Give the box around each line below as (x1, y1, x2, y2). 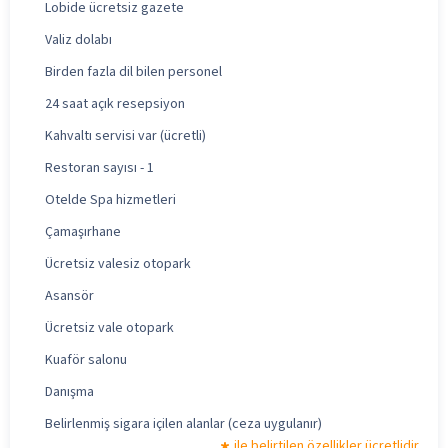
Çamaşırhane (45, 221, 121, 242)
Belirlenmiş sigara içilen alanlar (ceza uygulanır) (45, 413, 322, 434)
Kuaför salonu (45, 349, 127, 370)
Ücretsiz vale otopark (45, 317, 174, 338)
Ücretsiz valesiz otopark (45, 253, 191, 274)
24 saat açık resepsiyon (45, 93, 185, 114)
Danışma (45, 381, 94, 402)
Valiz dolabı (45, 29, 112, 50)
